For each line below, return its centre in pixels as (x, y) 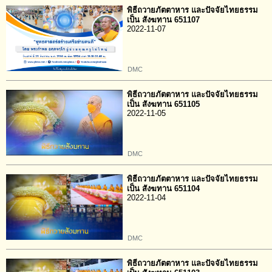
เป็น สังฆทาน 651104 (163, 189)
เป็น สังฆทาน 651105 (163, 104)
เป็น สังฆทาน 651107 (163, 20)
